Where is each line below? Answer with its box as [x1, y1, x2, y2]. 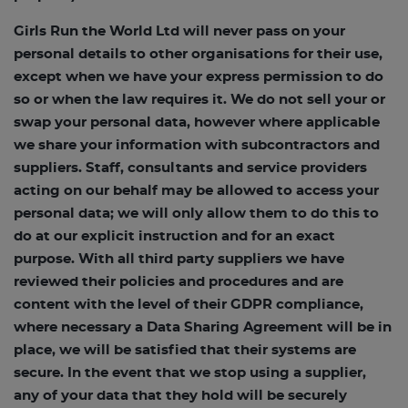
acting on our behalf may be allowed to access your [14, 184, 379, 198]
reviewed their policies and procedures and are [14, 275, 343, 289]
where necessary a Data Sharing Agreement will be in [14, 321, 392, 334]
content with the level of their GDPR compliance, [14, 298, 363, 311]
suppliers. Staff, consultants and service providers [14, 161, 367, 175]
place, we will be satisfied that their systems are [14, 343, 356, 357]
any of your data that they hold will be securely [14, 389, 347, 403]
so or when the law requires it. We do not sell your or [14, 93, 385, 107]
